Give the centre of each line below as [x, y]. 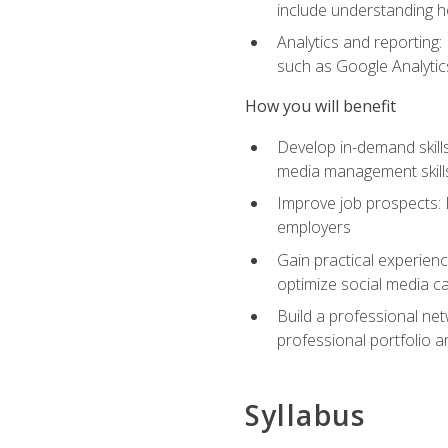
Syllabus [305, 414]
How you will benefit [320, 106]
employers [313, 227]
